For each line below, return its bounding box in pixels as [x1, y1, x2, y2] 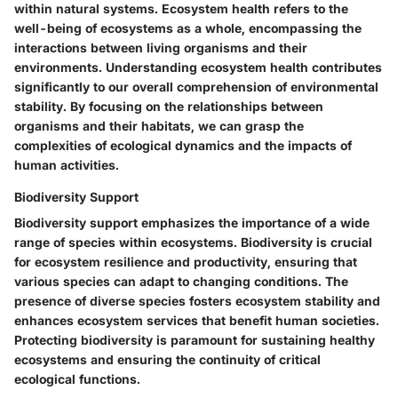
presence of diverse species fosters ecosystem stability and [14, 293, 380, 308]
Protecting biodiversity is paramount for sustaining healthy [14, 332, 375, 347]
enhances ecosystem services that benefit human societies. [14, 313, 379, 328]
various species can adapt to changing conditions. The [14, 274, 348, 289]
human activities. [14, 157, 119, 172]
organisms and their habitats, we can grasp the [14, 118, 304, 133]
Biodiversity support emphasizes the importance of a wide [14, 215, 370, 230]
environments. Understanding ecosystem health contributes [14, 60, 382, 75]
